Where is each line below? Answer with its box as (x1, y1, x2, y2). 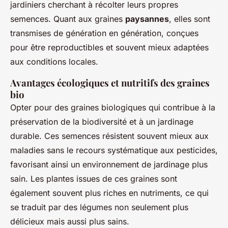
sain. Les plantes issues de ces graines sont (10, 174, 177, 184)
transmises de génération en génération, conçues (10, 28, 198, 39)
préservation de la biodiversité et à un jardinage (10, 117, 193, 127)
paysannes (125, 14, 169, 24)
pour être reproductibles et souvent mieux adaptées (10, 42, 209, 53)
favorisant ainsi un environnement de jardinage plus (10, 159, 208, 170)
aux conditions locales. (10, 56, 98, 67)
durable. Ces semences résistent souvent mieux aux (10, 131, 209, 141)
